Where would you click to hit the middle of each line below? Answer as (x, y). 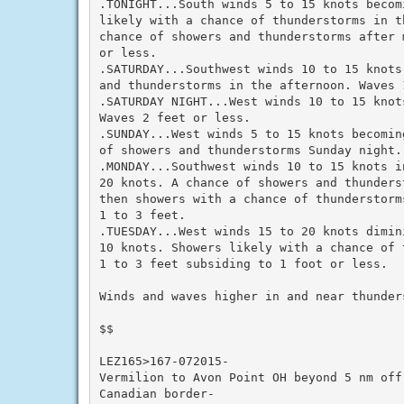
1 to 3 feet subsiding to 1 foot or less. (243, 263)
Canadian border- (156, 393)
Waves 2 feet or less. (174, 117)
